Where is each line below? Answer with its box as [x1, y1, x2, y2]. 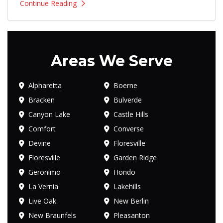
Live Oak [28, 196, 56, 206]
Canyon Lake [28, 110, 70, 119]
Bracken [28, 95, 55, 105]
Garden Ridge [113, 153, 157, 163]
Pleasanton [113, 211, 150, 221]
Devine [28, 138, 51, 148]
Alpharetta [28, 81, 62, 91]
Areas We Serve [50, 52, 173, 71]
